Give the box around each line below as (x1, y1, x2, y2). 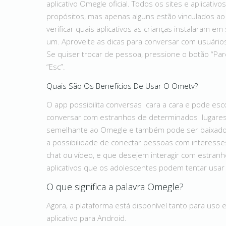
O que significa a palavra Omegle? (46, 181, 184, 193)
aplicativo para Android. (46, 213, 127, 223)
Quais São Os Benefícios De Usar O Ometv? (46, 81, 198, 91)
